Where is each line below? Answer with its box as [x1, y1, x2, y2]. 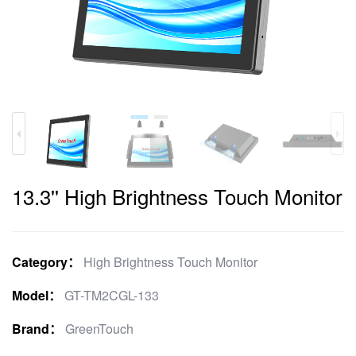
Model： [12, 285, 61, 304]
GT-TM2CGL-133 [64, 285, 159, 304]
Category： [12, 252, 80, 271]
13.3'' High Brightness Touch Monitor [12, 180, 342, 211]
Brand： [12, 319, 62, 338]
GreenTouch [65, 319, 133, 338]
